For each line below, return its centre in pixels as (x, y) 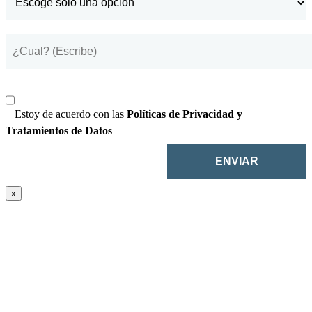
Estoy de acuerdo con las (71, 114)
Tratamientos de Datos (59, 131)
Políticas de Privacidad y (185, 114)
